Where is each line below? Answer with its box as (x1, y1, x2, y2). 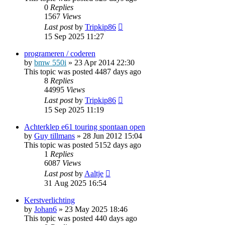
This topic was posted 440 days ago (24, 213, 137, 222)
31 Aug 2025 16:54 (44, 178, 106, 187)
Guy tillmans (34, 131, 75, 140)
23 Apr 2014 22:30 (74, 58, 135, 67)
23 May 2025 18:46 (65, 204, 128, 213)
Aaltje (84, 169, 103, 178)
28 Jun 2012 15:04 (83, 131, 142, 140)
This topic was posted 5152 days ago (24, 140, 141, 149)
